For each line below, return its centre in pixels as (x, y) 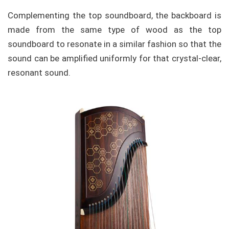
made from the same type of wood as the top (114, 29)
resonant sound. (39, 72)
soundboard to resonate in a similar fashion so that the (114, 44)
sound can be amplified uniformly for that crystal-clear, (114, 58)
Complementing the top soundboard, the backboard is (114, 15)
